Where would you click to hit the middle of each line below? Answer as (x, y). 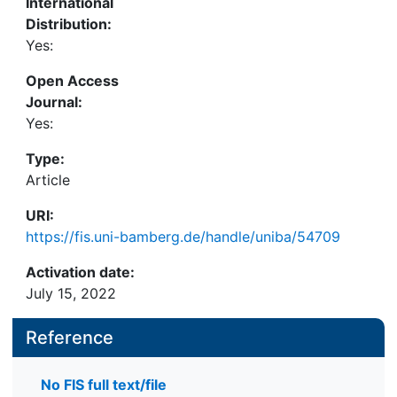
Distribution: (69, 24)
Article (48, 180)
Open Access (72, 81)
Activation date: (80, 272)
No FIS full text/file (104, 385)
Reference (70, 338)
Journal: (54, 102)
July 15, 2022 (71, 293)
